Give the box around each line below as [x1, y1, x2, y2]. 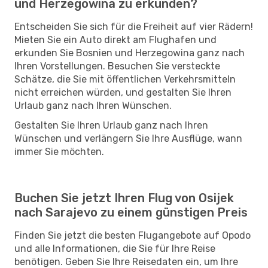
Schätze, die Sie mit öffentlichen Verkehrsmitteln [14, 73, 236, 85]
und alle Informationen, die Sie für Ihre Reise [14, 242, 215, 254]
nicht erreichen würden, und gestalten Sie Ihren [14, 86, 232, 98]
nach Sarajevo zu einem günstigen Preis [14, 205, 248, 220]
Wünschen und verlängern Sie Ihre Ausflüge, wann [14, 132, 242, 144]
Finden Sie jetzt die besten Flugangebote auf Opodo [14, 229, 251, 241]
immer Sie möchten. [14, 145, 104, 157]
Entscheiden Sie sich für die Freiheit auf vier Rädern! [14, 20, 253, 32]
